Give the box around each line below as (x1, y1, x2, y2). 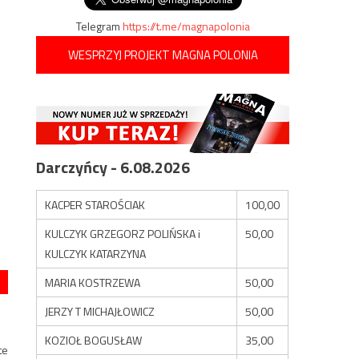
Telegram (75, 18, 123, 34)
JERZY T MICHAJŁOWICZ (45, 302, 155, 320)
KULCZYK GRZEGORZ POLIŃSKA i (45, 224, 201, 242)
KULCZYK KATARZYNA (45, 244, 147, 262)
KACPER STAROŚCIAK (45, 196, 146, 213)
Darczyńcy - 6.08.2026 (36, 154, 191, 179)
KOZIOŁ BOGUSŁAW (45, 331, 143, 349)
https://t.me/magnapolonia (122, 18, 250, 34)
